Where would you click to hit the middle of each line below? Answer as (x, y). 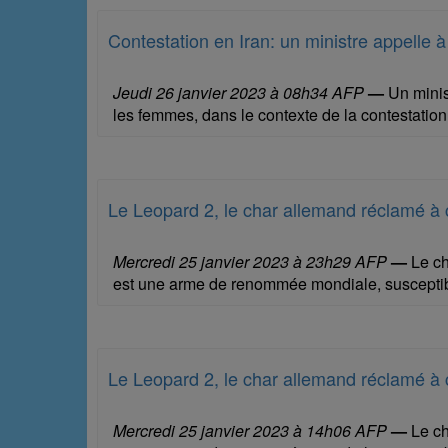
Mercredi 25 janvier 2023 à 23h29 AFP (250, 261)
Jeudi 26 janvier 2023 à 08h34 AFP (238, 92)
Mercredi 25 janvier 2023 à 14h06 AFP (250, 430)
